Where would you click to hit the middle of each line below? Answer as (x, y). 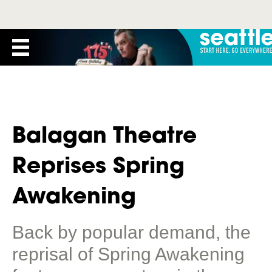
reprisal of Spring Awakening (128, 254)
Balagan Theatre (104, 134)
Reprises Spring (98, 165)
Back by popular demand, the (131, 232)
